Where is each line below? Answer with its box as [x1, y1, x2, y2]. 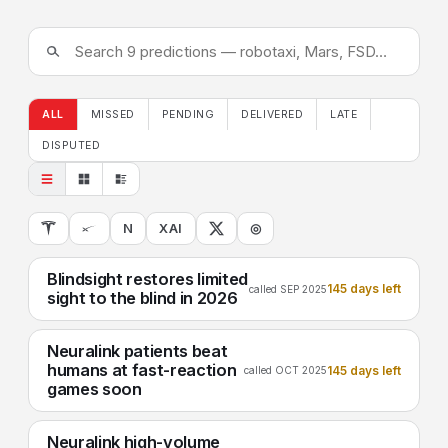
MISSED [90, 108, 135, 121]
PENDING [161, 108, 215, 121]
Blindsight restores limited [47, 269, 249, 289]
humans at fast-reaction [47, 360, 237, 380]
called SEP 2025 [249, 282, 327, 295]
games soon [47, 379, 142, 399]
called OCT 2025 [244, 364, 327, 376]
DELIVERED [241, 108, 304, 121]
